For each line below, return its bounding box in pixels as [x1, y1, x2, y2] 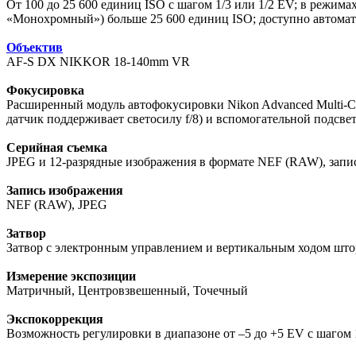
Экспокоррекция [6, 312, 103, 327]
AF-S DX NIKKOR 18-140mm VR [6, 55, 190, 69]
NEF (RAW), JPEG [6, 198, 107, 212]
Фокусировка [6, 83, 84, 98]
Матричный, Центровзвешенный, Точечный [6, 284, 248, 298]
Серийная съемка [6, 141, 107, 155]
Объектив [6, 41, 63, 55]
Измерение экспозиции [6, 269, 136, 284]
